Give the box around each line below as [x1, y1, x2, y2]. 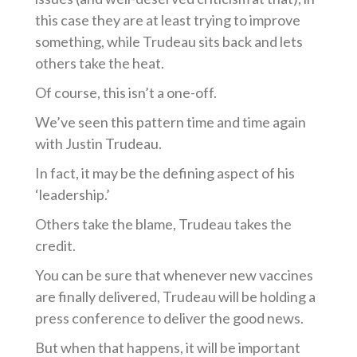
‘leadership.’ [35, 186, 111, 203]
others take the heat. [35, 54, 165, 72]
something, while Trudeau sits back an [35, 33, 270, 50]
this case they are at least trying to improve [35, 11, 301, 29]
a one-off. [155, 84, 218, 101]
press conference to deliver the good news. [35, 309, 304, 327]
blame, [135, 215, 177, 233]
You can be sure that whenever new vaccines [35, 266, 314, 284]
